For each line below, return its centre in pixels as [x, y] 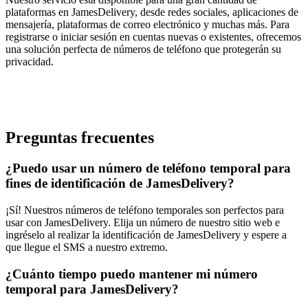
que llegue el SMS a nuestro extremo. [87, 247]
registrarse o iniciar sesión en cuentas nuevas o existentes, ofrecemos [153, 37]
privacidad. [30, 62]
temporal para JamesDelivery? [92, 289]
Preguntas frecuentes [80, 138]
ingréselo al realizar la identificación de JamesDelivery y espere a [146, 234]
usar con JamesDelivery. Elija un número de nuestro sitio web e [143, 222]
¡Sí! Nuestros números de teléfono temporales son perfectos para [145, 210]
